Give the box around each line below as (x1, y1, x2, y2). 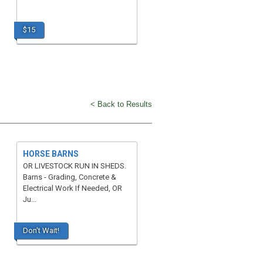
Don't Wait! (22, 226, 59, 235)
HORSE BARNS (22, 149, 79, 159)
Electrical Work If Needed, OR (22, 184, 122, 193)
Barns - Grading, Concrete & (22, 173, 116, 181)
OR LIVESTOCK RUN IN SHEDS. (22, 161, 126, 170)
